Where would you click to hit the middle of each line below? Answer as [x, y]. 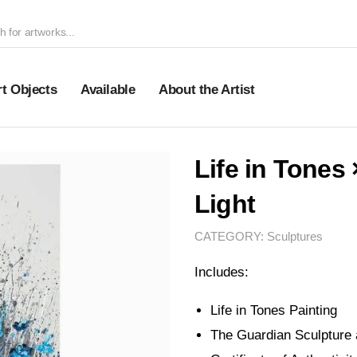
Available [108, 90]
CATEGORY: [231, 237]
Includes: [222, 272]
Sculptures [295, 237]
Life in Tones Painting [274, 310]
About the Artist [207, 90]
